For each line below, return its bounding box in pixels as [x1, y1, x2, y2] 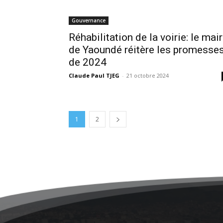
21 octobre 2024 [126, 71, 169, 79]
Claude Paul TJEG [69, 71, 119, 79]
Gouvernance [72, 16, 106, 24]
